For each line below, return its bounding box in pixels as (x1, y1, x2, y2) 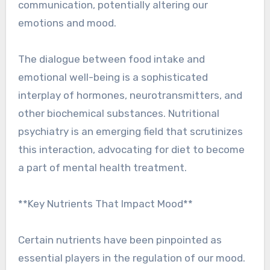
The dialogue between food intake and (17, 53, 205, 66)
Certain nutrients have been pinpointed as (17, 234, 222, 246)
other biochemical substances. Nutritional (17, 107, 219, 120)
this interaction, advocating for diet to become (17, 143, 245, 156)
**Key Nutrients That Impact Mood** (17, 198, 193, 210)
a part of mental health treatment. (17, 162, 187, 174)
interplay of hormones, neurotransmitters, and (17, 89, 242, 102)
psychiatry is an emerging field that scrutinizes (17, 125, 243, 138)
